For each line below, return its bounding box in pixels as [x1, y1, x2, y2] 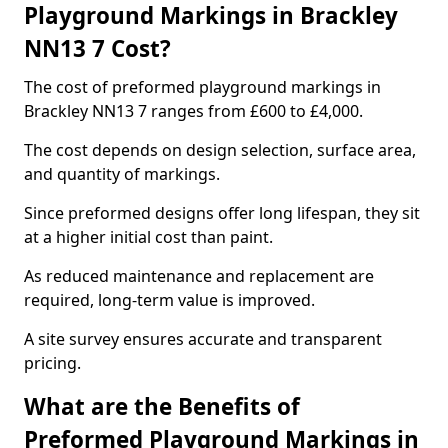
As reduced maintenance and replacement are [24, 265, 374, 287]
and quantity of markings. [24, 163, 220, 185]
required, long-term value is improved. [24, 289, 315, 311]
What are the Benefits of [24, 391, 300, 422]
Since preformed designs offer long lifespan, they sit [24, 202, 420, 224]
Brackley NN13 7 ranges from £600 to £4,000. [24, 100, 363, 122]
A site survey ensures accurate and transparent [24, 328, 382, 350]
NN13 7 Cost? [24, 33, 171, 64]
